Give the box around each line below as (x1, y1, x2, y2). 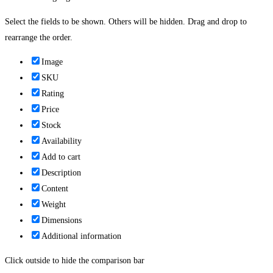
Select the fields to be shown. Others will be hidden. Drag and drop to (5, 17, 247, 27)
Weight (41, 200, 66, 210)
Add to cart (41, 152, 80, 162)
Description (41, 168, 81, 178)
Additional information (41, 232, 121, 241)
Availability (41, 136, 82, 146)
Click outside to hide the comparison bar (5, 256, 144, 266)
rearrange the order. (5, 33, 73, 43)
